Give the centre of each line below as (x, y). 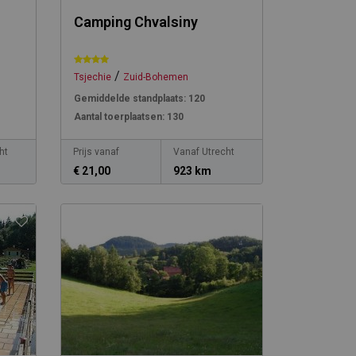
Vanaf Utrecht (204, 152)
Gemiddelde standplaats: (130, 99)
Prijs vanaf (96, 152)
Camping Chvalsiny (135, 22)
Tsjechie (92, 77)
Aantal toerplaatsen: (119, 117)
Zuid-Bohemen (155, 77)
